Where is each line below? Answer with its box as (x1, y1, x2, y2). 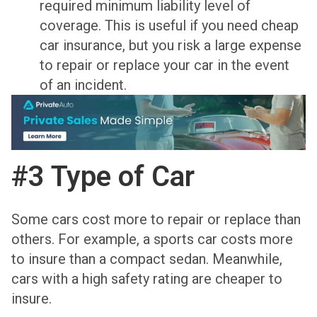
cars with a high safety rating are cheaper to (11, 270, 282, 288)
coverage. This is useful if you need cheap (40, 16, 299, 34)
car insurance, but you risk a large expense (40, 36, 301, 54)
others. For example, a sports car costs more (11, 231, 293, 248)
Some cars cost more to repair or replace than (11, 211, 301, 229)
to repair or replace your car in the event (40, 56, 289, 74)
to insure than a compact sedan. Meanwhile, (11, 250, 282, 268)
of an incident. (40, 76, 127, 93)
